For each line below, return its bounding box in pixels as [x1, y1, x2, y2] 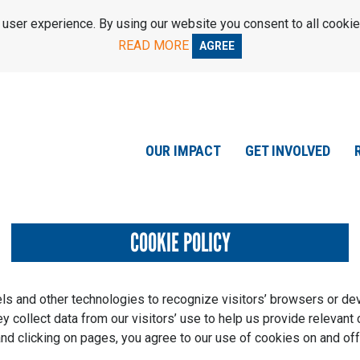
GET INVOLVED [245, 142, 330, 160]
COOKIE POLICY [129, 227, 231, 259]
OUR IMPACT [145, 142, 221, 160]
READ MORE [118, 37, 189, 53]
